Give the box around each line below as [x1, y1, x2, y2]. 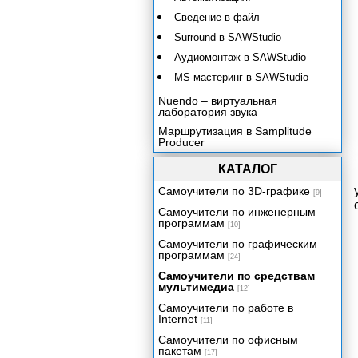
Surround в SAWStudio [174, 31, 281, 43]
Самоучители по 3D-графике [158, 185, 310, 197]
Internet [158, 312, 197, 325]
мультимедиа [158, 280, 234, 293]
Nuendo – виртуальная [158, 94, 277, 107]
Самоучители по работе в [158, 301, 293, 314]
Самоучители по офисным [158, 333, 298, 346]
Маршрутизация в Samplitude [158, 125, 312, 137]
